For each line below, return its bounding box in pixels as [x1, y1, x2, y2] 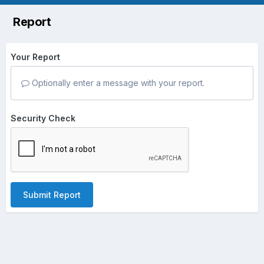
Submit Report [23, 190, 81, 200]
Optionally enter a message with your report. [29, 78, 204, 88]
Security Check [11, 113, 75, 124]
